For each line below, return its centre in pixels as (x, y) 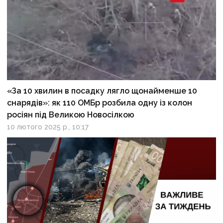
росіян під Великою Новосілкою (71, 115)
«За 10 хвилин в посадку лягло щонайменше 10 (102, 91)
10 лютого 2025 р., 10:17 (48, 127)
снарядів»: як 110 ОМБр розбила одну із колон (100, 103)
